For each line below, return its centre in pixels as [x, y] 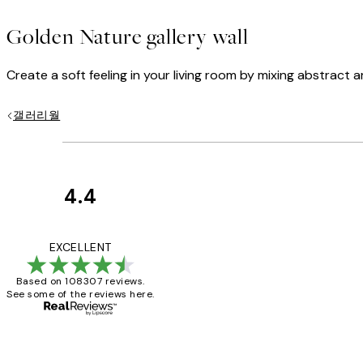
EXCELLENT [80, 247]
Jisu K [240, 319]
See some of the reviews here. [81, 294]
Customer [201, 212]
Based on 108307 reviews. [80, 281]
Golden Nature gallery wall [128, 37]
